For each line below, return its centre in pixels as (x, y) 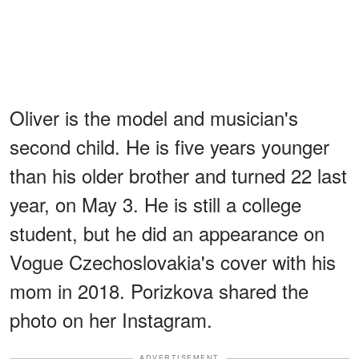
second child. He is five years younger (169, 147)
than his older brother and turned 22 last (178, 175)
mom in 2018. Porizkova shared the (159, 291)
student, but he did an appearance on (167, 233)
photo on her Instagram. (111, 320)
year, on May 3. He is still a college (155, 204)
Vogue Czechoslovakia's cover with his (173, 262)
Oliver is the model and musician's (154, 118)
